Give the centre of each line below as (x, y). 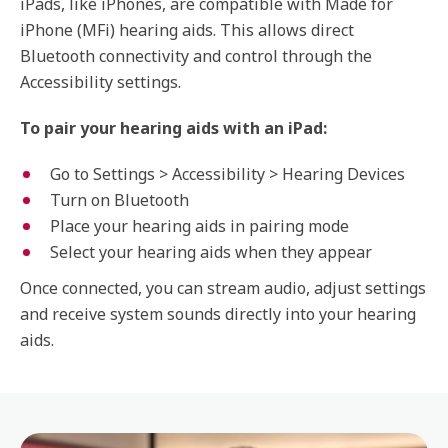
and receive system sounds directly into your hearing (218, 314)
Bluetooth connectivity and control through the (196, 56)
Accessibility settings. (100, 82)
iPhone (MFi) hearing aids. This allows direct (187, 30)
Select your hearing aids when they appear (211, 252)
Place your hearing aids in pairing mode (199, 226)
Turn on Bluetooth (119, 200)
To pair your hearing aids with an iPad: (173, 128)
